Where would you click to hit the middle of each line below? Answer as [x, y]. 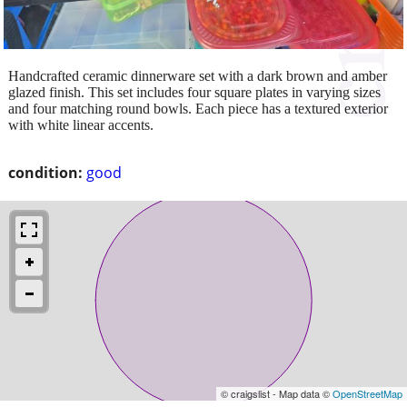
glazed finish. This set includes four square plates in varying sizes [194, 92]
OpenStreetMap [367, 393]
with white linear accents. [81, 124]
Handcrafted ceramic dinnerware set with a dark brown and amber [198, 75]
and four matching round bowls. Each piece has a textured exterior [198, 108]
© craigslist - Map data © [277, 393]
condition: [45, 172]
